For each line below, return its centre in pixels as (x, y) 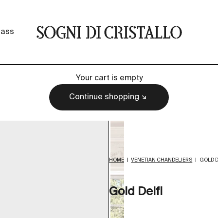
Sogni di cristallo (66, 31)
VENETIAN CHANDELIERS (162, 160)
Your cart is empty (109, 78)
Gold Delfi (136, 191)
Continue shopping (104, 97)
